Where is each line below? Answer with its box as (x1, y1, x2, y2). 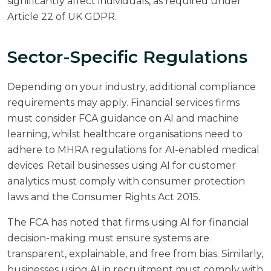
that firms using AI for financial (99, 216, 249, 228)
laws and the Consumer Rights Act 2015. (7, 191, 200, 203)
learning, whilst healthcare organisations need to (7, 128, 243, 140)
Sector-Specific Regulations (7, 46, 247, 67)
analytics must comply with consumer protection (7, 175, 245, 187)
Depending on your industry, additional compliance (7, 80, 256, 93)
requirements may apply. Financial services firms (7, 96, 240, 108)
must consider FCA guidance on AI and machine (7, 112, 239, 124)
